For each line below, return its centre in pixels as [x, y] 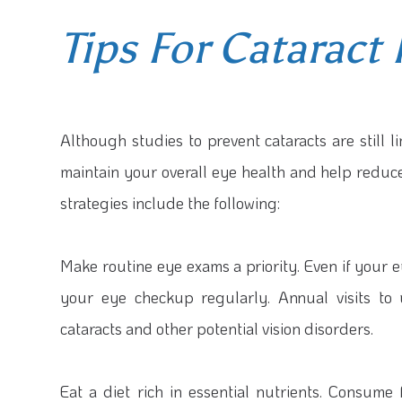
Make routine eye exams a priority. [180, 266]
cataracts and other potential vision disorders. [217, 328]
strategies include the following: [170, 203]
